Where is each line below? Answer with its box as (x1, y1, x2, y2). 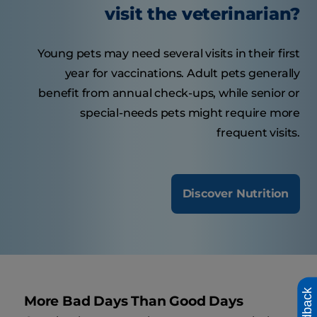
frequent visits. (217, 126, 300, 140)
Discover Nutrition (182, 187, 289, 201)
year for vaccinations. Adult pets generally (64, 67, 300, 81)
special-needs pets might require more (80, 106, 300, 120)
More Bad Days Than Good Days (24, 293, 243, 310)
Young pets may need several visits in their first (37, 47, 300, 61)
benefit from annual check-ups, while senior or (38, 86, 300, 100)
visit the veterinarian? (104, 4, 300, 25)
